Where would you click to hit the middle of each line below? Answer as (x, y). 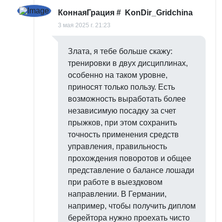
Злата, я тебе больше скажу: (120, 51)
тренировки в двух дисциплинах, (128, 63)
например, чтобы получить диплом (132, 206)
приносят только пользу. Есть (121, 87)
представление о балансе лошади (131, 170)
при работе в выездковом (115, 182)
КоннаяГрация (86, 13)
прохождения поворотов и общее (130, 158)
